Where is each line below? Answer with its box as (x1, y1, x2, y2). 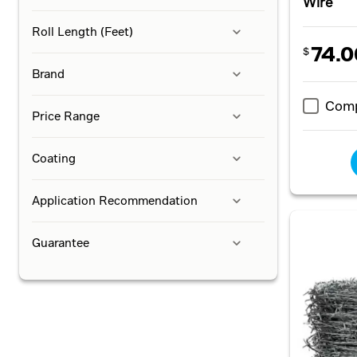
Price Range (32, 109, 100, 123)
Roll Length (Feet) (32, 25, 133, 38)
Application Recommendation (32, 194, 198, 207)
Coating (32, 151, 76, 165)
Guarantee (32, 236, 89, 249)
